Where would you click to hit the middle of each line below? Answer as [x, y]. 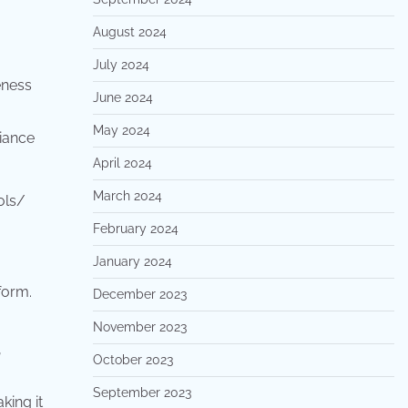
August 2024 [129, 32]
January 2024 [132, 261]
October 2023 [133, 360]
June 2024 [122, 97]
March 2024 [127, 196]
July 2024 [121, 65]
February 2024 [135, 229]
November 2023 [139, 327]
